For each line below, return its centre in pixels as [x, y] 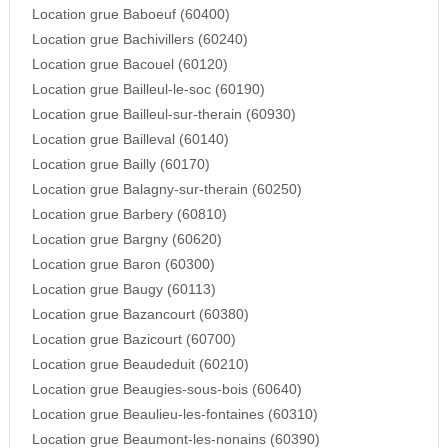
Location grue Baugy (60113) [123, 290]
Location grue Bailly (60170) [120, 165]
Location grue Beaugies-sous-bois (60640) [166, 390]
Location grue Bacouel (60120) [129, 65]
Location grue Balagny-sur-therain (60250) [166, 190]
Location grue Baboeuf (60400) [130, 15]
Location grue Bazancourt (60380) [140, 315]
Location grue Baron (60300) [123, 265]
